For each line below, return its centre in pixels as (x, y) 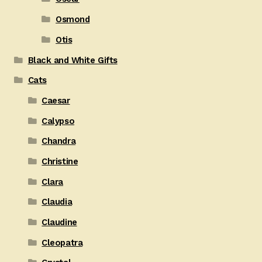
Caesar (56, 100)
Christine (60, 161)
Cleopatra (62, 242)
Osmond (73, 20)
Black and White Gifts (73, 60)
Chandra (59, 141)
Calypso (58, 121)
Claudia (57, 202)
